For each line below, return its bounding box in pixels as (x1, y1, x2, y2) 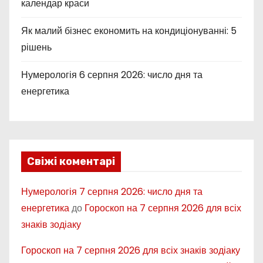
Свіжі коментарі (27, 155, 115, 168)
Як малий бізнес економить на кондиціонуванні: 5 (21, 24, 237, 38)
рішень (21, 41, 52, 54)
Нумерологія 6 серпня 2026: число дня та (21, 68, 203, 82)
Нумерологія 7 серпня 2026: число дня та (21, 185, 203, 198)
